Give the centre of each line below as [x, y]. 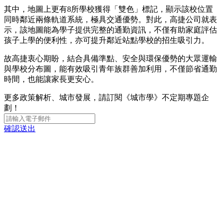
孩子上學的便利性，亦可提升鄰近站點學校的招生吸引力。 [107, 40]
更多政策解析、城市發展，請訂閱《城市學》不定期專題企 [107, 98]
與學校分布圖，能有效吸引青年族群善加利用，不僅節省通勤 [110, 69]
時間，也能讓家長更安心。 [51, 79]
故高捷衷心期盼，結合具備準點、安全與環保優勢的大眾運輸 [110, 59]
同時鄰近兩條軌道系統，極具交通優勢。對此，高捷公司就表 [110, 20]
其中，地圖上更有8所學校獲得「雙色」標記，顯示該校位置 [109, 9]
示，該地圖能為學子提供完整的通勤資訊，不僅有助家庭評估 [110, 30]
